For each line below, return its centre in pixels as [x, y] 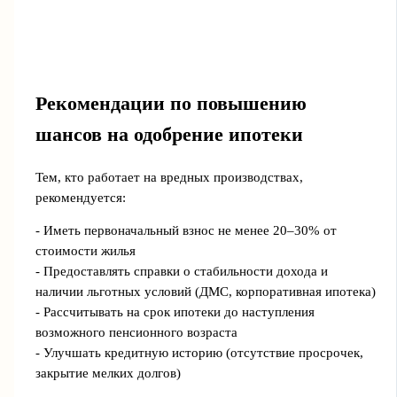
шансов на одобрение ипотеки [169, 135]
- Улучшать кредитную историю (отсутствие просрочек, [199, 353]
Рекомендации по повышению [171, 104]
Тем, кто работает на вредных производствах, [169, 177]
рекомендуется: [80, 197]
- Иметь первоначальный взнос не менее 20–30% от [186, 231]
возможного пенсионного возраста [136, 333]
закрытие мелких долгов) [108, 374]
